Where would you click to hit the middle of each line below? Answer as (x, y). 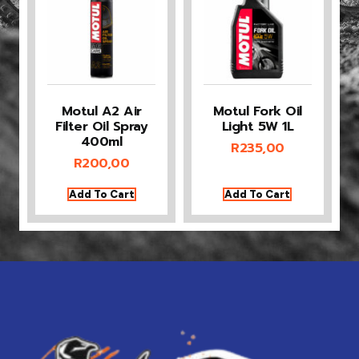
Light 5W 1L (258, 126)
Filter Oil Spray (102, 126)
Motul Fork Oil (257, 111)
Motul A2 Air (101, 111)
